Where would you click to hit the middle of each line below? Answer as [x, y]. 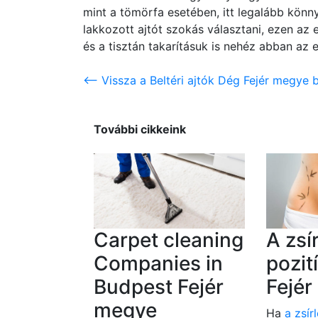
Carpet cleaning [169, 240]
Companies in [158, 264]
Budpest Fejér [159, 287]
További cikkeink [140, 130]
